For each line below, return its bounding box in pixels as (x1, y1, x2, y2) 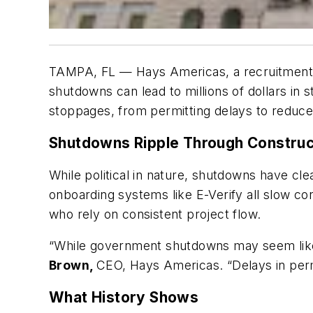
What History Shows (49, 288, 199, 306)
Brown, (49, 258, 96, 273)
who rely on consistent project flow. (49, 206, 261, 221)
